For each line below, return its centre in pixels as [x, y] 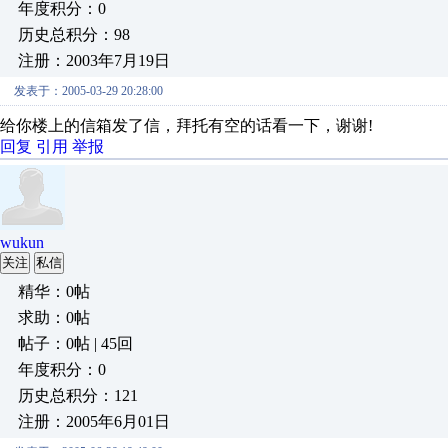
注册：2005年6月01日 [94, 421]
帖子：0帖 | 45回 [75, 343]
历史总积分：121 [78, 395]
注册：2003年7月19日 [94, 60]
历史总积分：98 [74, 34]
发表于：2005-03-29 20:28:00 [88, 91]
